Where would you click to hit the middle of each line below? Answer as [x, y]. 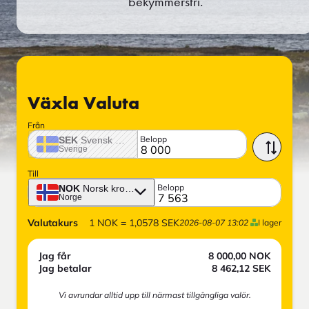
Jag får [55, 256]
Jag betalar [65, 268]
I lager [270, 222]
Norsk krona [109, 188]
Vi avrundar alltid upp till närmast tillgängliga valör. [154, 295]
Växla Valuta [83, 104]
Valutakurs [53, 222]
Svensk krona [110, 140]
